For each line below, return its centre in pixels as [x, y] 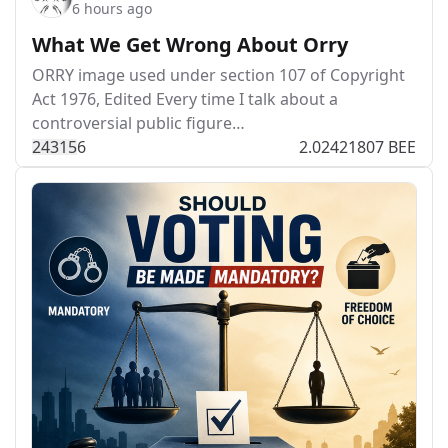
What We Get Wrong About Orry [190, 44]
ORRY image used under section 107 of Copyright [218, 74]
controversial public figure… [138, 122]
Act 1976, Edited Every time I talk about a [185, 98]
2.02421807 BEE [357, 146]
